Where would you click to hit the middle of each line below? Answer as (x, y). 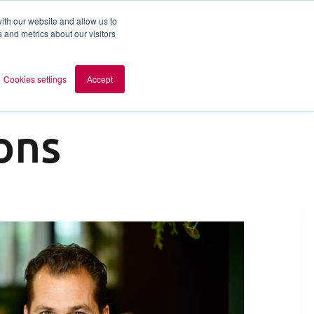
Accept (100, 79)
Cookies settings (35, 79)
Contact (117, 46)
